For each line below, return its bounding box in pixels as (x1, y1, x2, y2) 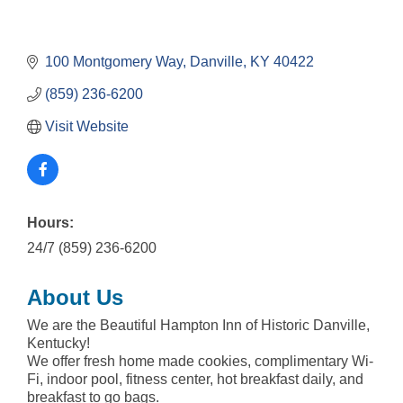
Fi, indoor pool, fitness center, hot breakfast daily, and (27, 372, 363, 388)
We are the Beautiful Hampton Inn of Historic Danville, (27, 318, 370, 334)
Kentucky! (27, 336, 90, 352)
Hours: (27, 215, 74, 231)
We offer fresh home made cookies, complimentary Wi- (27, 354, 373, 370)
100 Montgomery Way (45, 54, 183, 70)
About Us (27, 285, 123, 310)
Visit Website (45, 119, 129, 135)
